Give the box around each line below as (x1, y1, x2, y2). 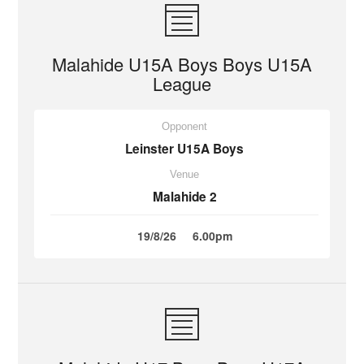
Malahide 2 (152, 188, 217, 206)
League (153, 71, 211, 96)
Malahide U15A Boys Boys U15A (52, 51, 312, 76)
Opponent (162, 120, 207, 132)
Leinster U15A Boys (125, 140, 244, 158)
